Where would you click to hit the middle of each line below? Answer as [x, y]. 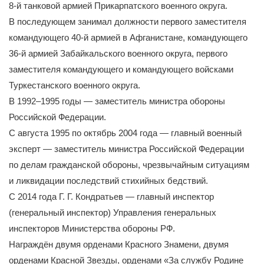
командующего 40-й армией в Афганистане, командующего [128, 37]
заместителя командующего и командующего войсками [121, 69]
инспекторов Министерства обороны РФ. [92, 228]
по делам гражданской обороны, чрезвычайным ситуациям [129, 164]
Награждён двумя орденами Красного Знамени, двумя [119, 244]
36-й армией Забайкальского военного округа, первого [118, 53]
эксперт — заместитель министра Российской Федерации [126, 148]
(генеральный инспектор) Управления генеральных [113, 212]
